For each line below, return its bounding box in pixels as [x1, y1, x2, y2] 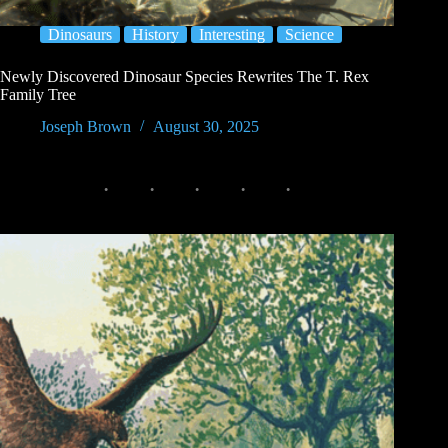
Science [285, 25, 334, 43]
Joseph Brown [40, 118, 131, 136]
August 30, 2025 [153, 118, 259, 136]
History [132, 25, 179, 43]
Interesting [199, 25, 265, 43]
